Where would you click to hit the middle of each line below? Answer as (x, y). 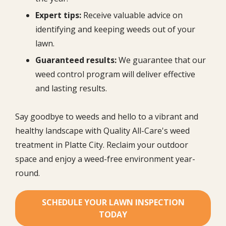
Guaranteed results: (76, 60)
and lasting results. (71, 88)
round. (27, 173)
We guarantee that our (161, 60)
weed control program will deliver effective (115, 74)
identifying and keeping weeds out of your (115, 29)
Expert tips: (58, 15)
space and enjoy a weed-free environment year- (105, 159)
